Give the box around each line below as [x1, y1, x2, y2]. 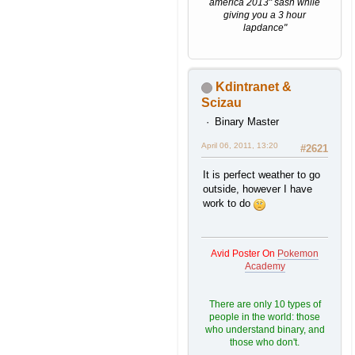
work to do [203, 197, 254, 210]
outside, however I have [203, 183, 312, 196]
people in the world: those [209, 311, 320, 323]
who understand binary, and [204, 324, 325, 336]
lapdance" [242, 22, 287, 34]
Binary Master [214, 116, 279, 128]
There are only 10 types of [208, 299, 321, 311]
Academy [244, 261, 285, 273]
